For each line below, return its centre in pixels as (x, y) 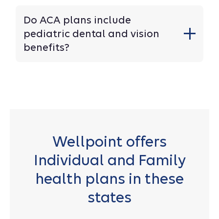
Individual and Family (109, 160)
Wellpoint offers (109, 141)
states (109, 197)
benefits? (46, 47)
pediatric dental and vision (91, 33)
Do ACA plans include (77, 20)
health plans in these (109, 178)
